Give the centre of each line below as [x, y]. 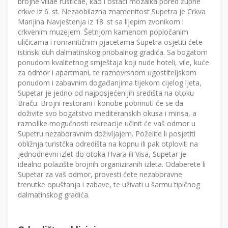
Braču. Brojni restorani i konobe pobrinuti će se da [101, 103]
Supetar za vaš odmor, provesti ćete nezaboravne [100, 175]
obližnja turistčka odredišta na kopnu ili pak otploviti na [108, 144]
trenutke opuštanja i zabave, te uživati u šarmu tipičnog [109, 185]
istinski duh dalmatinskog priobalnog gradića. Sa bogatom [113, 52]
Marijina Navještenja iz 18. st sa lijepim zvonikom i [101, 22]
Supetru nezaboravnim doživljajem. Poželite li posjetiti [107, 134]
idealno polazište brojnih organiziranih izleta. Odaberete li [112, 164]
